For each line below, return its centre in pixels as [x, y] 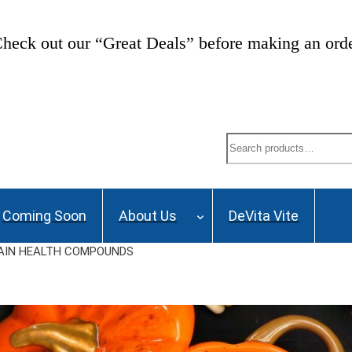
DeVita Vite [264, 216]
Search [248, 142]
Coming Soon [44, 216]
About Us [148, 216]
